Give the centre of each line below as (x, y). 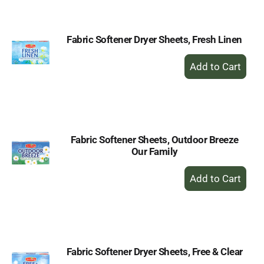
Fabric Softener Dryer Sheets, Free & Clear (154, 252)
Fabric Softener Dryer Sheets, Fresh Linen (154, 39)
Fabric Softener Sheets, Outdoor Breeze (154, 140)
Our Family (154, 151)
